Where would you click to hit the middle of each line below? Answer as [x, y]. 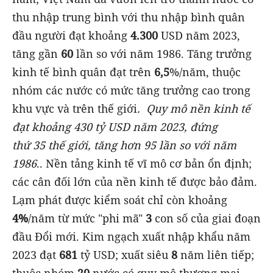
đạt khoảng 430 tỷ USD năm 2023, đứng [115, 126]
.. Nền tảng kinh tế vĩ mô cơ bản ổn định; [144, 163]
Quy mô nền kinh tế [195, 108]
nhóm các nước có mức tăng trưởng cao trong [131, 90]
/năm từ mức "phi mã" [87, 218]
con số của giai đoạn [206, 218]
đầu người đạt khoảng [71, 35]
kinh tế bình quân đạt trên [83, 72]
